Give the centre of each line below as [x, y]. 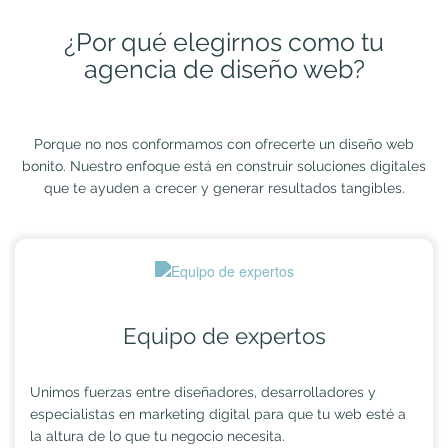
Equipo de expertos [224, 336]
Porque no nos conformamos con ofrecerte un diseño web [224, 143]
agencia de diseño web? [224, 68]
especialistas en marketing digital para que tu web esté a [218, 414]
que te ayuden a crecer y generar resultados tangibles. [224, 187]
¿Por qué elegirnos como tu [224, 41]
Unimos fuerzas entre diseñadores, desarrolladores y [203, 392]
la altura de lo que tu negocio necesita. [157, 436]
